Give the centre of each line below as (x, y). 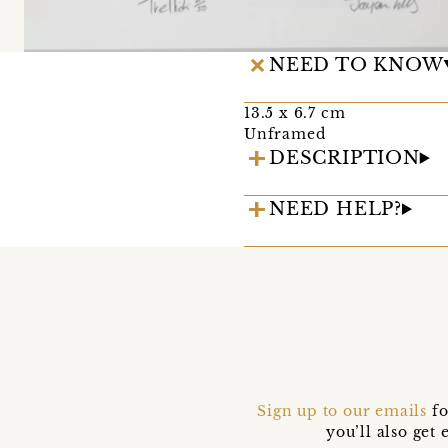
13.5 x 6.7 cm (295, 113)
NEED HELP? (335, 209)
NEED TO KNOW (356, 65)
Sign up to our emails (342, 411)
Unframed (285, 134)
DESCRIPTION (344, 158)
